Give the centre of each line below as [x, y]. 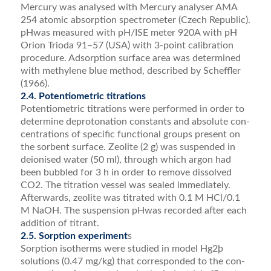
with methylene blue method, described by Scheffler [130, 70]
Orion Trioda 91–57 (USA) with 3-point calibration [127, 45]
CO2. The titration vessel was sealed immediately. [125, 185]
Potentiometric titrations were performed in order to [132, 109]
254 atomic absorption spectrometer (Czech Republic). [135, 20]
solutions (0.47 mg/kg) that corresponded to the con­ [132, 261]
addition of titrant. [60, 223]
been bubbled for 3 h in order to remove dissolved [126, 172]
